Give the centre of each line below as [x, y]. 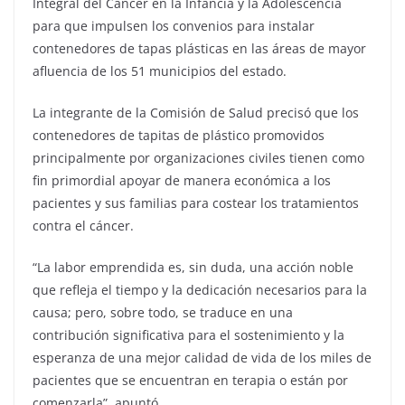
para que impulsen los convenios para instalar [174, 26]
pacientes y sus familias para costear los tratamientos [196, 203]
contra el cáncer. [83, 226]
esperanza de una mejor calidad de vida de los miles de [202, 358]
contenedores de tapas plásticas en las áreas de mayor [199, 49]
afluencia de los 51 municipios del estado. [160, 71]
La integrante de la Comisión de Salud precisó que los [196, 113]
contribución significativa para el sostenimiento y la [188, 335]
